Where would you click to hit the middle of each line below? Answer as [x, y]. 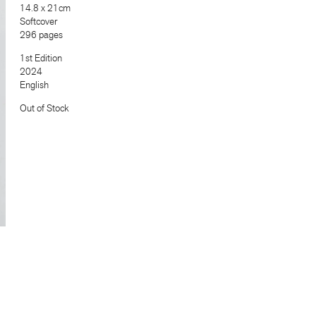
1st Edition [41, 58]
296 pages [41, 35]
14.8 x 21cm [45, 8]
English [34, 85]
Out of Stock [44, 108]
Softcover [38, 21]
